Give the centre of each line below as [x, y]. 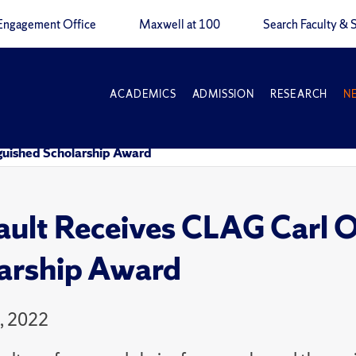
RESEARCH [299, 94]
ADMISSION [223, 94]
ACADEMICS [143, 94]
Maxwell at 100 [180, 25]
